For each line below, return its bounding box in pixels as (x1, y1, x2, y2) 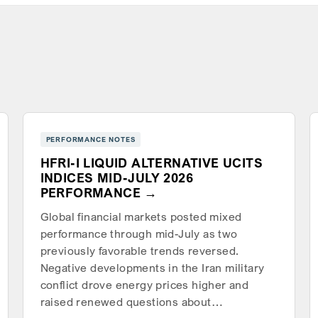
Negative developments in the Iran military (40, 261, 265, 275)
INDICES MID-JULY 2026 (40, 170, 194, 186)
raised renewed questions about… (40, 295, 224, 309)
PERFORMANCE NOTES (45, 134, 136, 144)
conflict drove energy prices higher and (40, 278, 249, 292)
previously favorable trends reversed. (40, 244, 239, 258)
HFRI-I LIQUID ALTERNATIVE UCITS (40, 155, 263, 171)
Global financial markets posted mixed (40, 210, 242, 224)
